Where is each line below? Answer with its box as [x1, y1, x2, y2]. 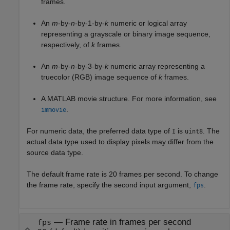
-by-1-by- [75, 18, 105, 27]
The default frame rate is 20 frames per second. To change [27, 169, 218, 178]
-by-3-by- [75, 62, 105, 70]
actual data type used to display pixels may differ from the [27, 137, 214, 146]
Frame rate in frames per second [65, 217, 191, 227]
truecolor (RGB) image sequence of [41, 72, 159, 81]
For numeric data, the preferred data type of [27, 126, 172, 135]
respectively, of [41, 40, 91, 49]
